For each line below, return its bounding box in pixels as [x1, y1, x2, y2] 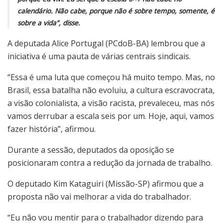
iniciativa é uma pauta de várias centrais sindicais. [7, 51, 191, 62]
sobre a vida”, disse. [17, 18, 80, 28]
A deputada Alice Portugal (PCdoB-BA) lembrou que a [7, 38, 205, 49]
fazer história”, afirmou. [7, 123, 96, 135]
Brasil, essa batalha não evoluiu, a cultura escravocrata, [7, 85, 215, 96]
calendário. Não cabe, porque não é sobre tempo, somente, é [17, 6, 215, 16]
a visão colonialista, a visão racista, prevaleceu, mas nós [7, 98, 215, 109]
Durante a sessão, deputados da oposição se [7, 144, 174, 156]
